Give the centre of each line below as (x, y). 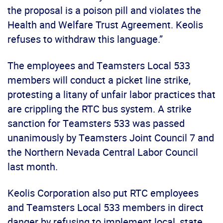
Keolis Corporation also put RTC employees (103, 193)
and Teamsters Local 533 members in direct (106, 207)
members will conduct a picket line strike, (99, 80)
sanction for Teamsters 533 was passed (96, 123)
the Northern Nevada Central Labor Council (103, 152)
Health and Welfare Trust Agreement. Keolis (105, 24)
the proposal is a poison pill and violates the (104, 10)
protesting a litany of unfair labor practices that (111, 94)
